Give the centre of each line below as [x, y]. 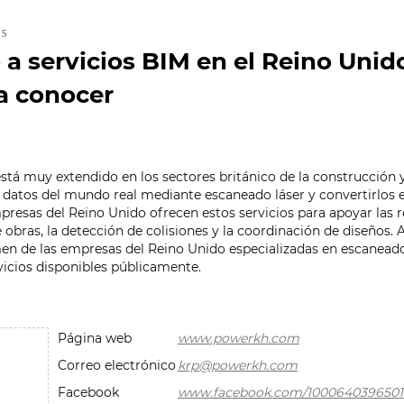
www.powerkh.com [239, 338]
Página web [95, 338]
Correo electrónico [117, 365]
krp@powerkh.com [238, 365]
